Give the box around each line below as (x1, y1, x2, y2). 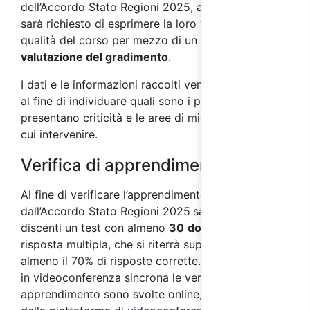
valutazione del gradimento (21, 49, 168, 64)
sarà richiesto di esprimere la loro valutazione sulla (21, 16, 287, 30)
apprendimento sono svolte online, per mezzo (21, 286, 262, 301)
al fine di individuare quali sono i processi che (21, 93, 260, 108)
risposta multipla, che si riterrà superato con (21, 237, 253, 251)
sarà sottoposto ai (193, 203, 289, 218)
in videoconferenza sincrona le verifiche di (21, 270, 243, 284)
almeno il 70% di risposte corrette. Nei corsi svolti (21, 253, 282, 268)
